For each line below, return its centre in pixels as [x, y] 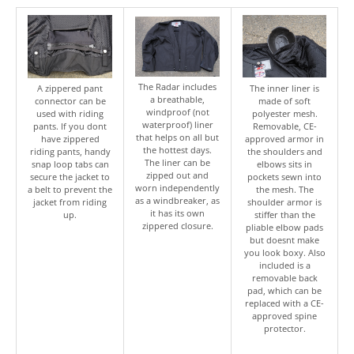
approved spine [284, 315]
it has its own [177, 213]
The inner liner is [284, 88]
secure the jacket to [70, 176]
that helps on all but [177, 137]
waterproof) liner [177, 124]
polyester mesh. [284, 113]
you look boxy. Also [284, 252]
